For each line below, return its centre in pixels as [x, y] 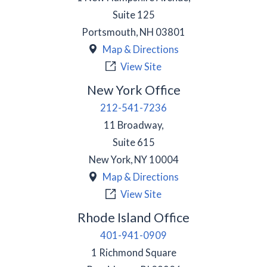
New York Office [133, 90]
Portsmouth [109, 32]
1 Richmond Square [133, 253]
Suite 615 [133, 142]
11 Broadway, [133, 125]
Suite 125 [133, 14]
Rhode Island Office [133, 218]
